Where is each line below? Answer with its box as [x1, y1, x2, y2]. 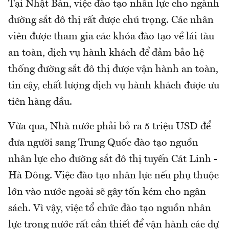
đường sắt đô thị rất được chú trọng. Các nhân [8, 15, 214, 26]
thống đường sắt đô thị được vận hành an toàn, [8, 64, 218, 75]
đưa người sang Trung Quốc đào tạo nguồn [8, 138, 198, 148]
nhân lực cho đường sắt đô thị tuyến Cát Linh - [8, 154, 217, 165]
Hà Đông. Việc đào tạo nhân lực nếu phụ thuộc [8, 170, 219, 181]
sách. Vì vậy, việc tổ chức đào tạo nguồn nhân [8, 203, 211, 214]
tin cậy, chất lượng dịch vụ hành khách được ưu [8, 80, 219, 91]
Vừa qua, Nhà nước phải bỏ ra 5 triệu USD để [8, 121, 211, 132]
